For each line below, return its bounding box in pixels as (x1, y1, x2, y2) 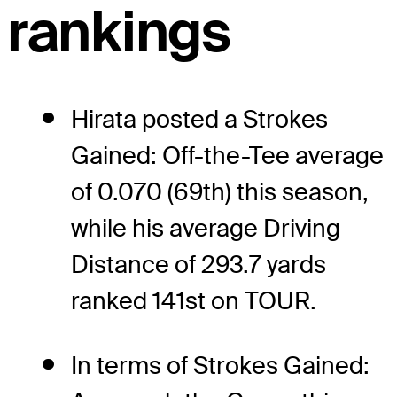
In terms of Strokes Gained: (71, 349, 370, 381)
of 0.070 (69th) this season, (71, 175, 369, 207)
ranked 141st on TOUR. (71, 284, 316, 316)
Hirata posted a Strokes (71, 103, 328, 135)
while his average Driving (71, 212, 340, 244)
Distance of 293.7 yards (71, 248, 326, 280)
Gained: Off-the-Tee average (71, 139, 384, 171)
